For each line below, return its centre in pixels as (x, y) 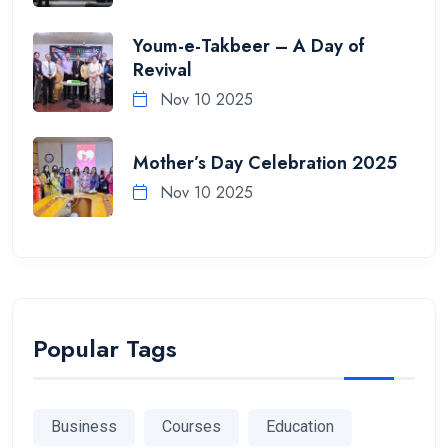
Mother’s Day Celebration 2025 (265, 163)
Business (84, 427)
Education (300, 427)
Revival (162, 70)
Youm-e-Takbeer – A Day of (249, 46)
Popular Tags (105, 348)
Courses (191, 427)
